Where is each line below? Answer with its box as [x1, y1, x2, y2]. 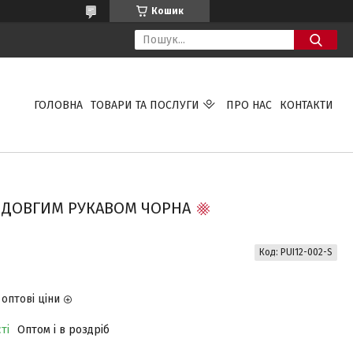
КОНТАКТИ [279, 98, 333, 112]
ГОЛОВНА [33, 98, 83, 112]
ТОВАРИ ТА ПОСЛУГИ [90, 98, 199, 112]
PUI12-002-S [280, 247, 333, 258]
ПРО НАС [225, 98, 272, 112]
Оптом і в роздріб [17, 323, 110, 336]
